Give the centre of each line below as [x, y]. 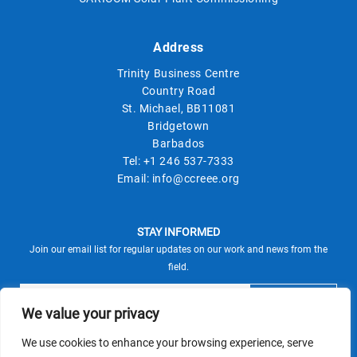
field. [178, 267]
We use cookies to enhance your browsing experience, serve [167, 343]
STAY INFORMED [178, 232]
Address [178, 48]
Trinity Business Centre [178, 74]
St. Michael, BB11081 [178, 109]
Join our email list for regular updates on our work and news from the [178, 250]
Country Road [178, 91]
